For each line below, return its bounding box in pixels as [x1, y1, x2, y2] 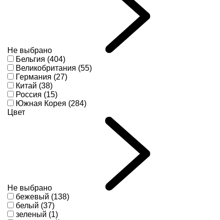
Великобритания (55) [16, 64, 92, 73]
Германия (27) [16, 73, 67, 82]
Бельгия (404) [16, 55, 65, 64]
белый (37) [16, 201, 55, 210]
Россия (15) [16, 90, 57, 99]
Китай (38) [16, 82, 53, 90]
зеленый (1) [16, 210, 58, 219]
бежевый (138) [16, 192, 69, 201]
